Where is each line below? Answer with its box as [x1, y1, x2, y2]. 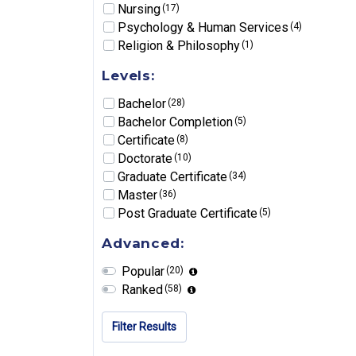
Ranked [122, 281, 166, 297]
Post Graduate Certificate [118, 205, 261, 221]
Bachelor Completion [118, 114, 236, 130]
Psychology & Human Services [118, 19, 292, 35]
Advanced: [102, 234, 184, 251]
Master [118, 187, 161, 203]
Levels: [102, 67, 155, 83]
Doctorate [118, 150, 176, 166]
